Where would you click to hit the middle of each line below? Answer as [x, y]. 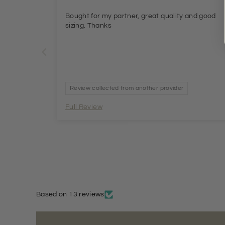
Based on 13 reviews [70, 194]
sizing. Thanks [88, 25]
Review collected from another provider [127, 88]
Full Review [84, 107]
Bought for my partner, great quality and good [141, 16]
